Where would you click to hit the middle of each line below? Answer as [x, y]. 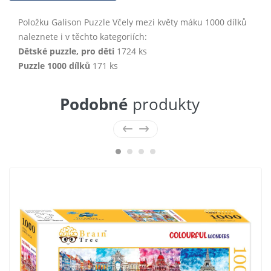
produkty [166, 104]
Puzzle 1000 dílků [54, 65]
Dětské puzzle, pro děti [66, 51]
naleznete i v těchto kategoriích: [83, 36]
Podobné [93, 104]
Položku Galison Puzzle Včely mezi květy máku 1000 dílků [132, 22]
